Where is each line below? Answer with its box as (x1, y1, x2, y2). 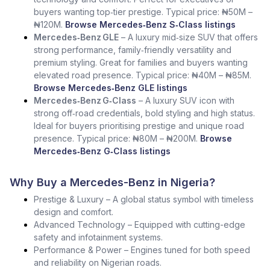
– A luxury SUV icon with (136, 95, 234, 105)
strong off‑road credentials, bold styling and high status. (34, 108, 255, 118)
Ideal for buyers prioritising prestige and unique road (34, 121, 244, 131)
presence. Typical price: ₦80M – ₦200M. (34, 133, 198, 143)
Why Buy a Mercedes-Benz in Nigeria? (10, 176, 215, 189)
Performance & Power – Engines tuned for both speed (34, 245, 250, 255)
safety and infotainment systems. (34, 232, 163, 242)
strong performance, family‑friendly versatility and (34, 45, 231, 55)
